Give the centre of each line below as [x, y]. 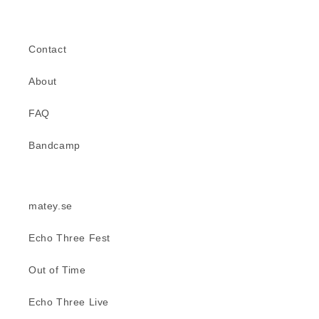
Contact [48, 49]
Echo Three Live [69, 302]
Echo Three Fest [69, 238]
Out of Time [57, 270]
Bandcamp [54, 145]
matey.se [51, 206]
